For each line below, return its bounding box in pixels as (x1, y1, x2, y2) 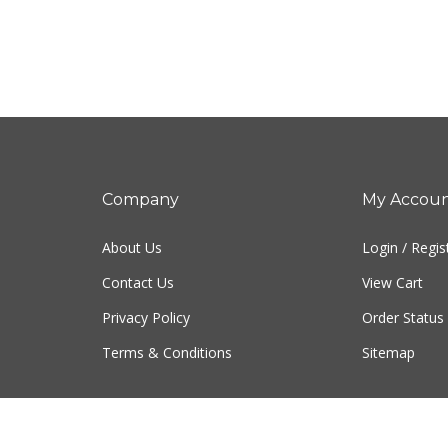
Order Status (361, 308, 444, 328)
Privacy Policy (102, 308, 190, 328)
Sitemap (361, 343, 415, 363)
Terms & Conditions (102, 343, 232, 363)
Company (102, 190, 179, 210)
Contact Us (102, 273, 174, 293)
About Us (102, 238, 162, 258)
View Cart (361, 273, 423, 293)
